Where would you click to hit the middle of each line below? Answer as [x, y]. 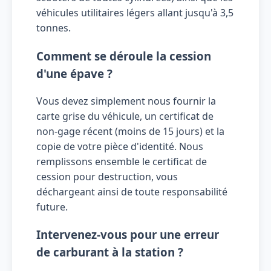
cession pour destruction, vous [107, 176]
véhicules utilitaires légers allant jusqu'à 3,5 [135, 13]
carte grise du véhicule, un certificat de [125, 116]
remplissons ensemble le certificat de [122, 161]
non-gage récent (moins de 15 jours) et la [130, 131]
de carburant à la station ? [110, 252]
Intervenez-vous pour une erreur [128, 235]
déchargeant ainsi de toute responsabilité [132, 191]
